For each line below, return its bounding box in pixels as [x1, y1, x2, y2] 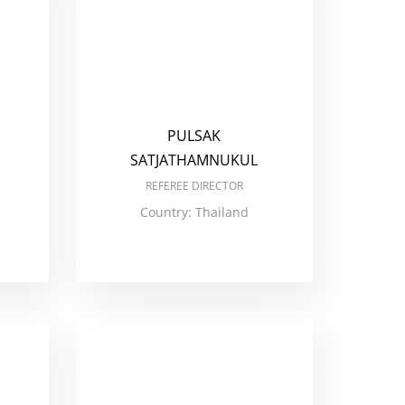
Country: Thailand [139, 203, 249, 221]
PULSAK [167, 126, 221, 146]
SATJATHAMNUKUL [130, 150, 259, 170]
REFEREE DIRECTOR [145, 178, 243, 193]
